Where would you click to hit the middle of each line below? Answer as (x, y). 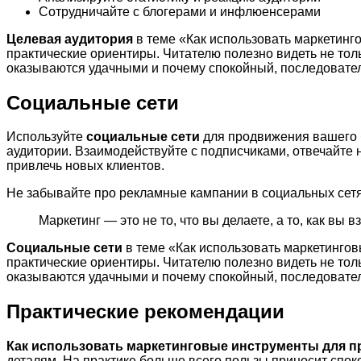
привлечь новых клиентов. (85, 166)
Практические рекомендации (145, 312)
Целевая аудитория (70, 39)
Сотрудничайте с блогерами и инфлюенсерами (180, 11)
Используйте (46, 137)
